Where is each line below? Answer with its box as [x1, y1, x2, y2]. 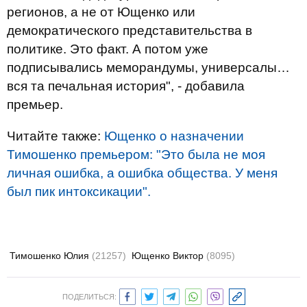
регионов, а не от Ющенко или [7, 5, 195, 19]
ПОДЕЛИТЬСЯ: [62, 293, 116, 301]
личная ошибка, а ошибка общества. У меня [7, 166, 278, 180]
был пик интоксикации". [7, 184, 151, 199]
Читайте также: [7, 129, 104, 143]
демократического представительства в [7, 23, 252, 38]
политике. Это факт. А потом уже [7, 42, 208, 56]
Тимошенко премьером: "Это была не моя [7, 147, 265, 162]
